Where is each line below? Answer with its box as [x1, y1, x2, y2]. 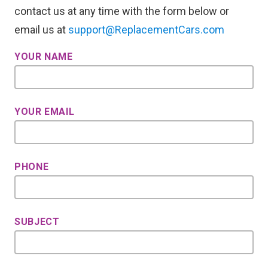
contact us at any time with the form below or [14, 5, 229, 17]
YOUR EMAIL [14, 106, 75, 117]
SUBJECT [14, 216, 60, 227]
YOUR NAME [14, 51, 73, 62]
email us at [14, 23, 68, 36]
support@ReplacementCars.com [68, 23, 224, 36]
